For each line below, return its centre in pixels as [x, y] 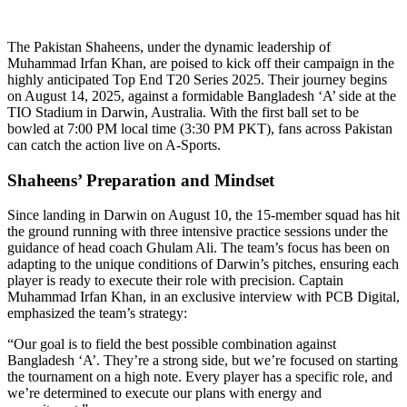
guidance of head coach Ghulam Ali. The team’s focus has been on [199, 248]
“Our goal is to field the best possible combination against [172, 344]
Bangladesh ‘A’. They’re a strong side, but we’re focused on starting [203, 361]
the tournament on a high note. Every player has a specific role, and [200, 377]
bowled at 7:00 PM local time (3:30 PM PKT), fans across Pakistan [200, 128]
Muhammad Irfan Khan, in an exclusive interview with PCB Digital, [203, 297]
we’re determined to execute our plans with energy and [164, 393]
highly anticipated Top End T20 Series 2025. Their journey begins [197, 79]
